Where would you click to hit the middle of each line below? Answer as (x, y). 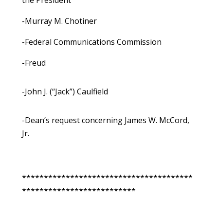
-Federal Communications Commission (91, 42)
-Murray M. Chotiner (59, 21)
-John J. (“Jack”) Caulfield (65, 92)
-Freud (34, 63)
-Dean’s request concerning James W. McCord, (105, 120)
